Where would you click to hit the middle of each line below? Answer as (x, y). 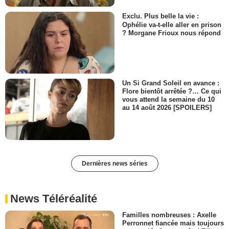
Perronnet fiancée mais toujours (173, 223)
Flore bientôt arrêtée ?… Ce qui (172, 91)
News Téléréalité (54, 199)
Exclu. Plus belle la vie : (161, 16)
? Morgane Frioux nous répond (171, 33)
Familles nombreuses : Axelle (169, 215)
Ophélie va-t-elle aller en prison (172, 25)
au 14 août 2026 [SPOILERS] (167, 108)
